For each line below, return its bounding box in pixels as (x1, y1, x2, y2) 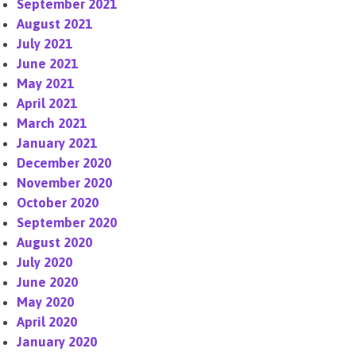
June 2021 (17, 56, 79, 72)
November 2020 (17, 175, 113, 191)
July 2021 (17, 36, 73, 52)
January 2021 (17, 135, 98, 151)
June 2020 (17, 274, 79, 290)
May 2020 (17, 294, 75, 310)
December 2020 (17, 155, 112, 171)
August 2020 (17, 234, 93, 250)
